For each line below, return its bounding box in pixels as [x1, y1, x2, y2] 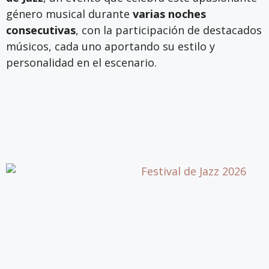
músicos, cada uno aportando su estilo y [6, 39, 215, 54]
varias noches [133, 7, 206, 22]
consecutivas [6, 23, 76, 38]
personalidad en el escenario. [6, 55, 160, 70]
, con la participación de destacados [76, 23, 262, 38]
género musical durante [6, 7, 133, 22]
